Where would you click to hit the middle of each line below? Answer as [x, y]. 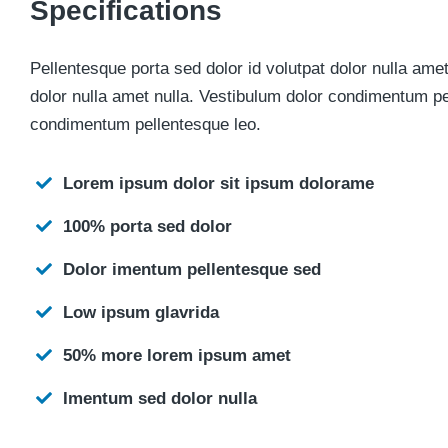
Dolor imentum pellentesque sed [192, 269]
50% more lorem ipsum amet [177, 355]
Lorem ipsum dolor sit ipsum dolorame [218, 183]
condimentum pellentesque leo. [145, 124]
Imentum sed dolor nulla [160, 398]
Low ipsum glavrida [141, 312]
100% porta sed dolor [147, 226]
